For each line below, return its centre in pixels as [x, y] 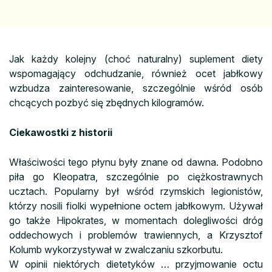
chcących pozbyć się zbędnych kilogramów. [107, 102]
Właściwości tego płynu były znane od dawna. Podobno [136, 162]
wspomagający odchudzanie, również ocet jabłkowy [136, 73]
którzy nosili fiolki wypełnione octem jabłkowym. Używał [136, 206]
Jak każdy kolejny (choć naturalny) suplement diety [136, 59]
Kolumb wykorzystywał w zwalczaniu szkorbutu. [116, 249]
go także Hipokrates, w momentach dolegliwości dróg [136, 220]
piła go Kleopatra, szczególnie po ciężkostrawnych [136, 176]
